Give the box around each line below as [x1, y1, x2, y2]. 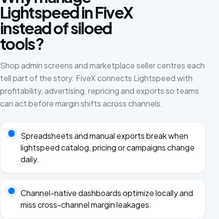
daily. [20, 153, 39, 164]
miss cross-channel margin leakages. [20, 199, 152, 210]
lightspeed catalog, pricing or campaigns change [20, 142, 195, 153]
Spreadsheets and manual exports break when [20, 130, 188, 141]
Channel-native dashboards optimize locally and [20, 188, 193, 198]
